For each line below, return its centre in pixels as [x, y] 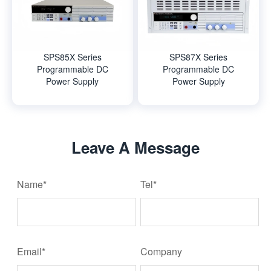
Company [162, 251]
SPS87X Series [199, 57]
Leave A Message [135, 147]
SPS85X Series [72, 57]
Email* [31, 251]
